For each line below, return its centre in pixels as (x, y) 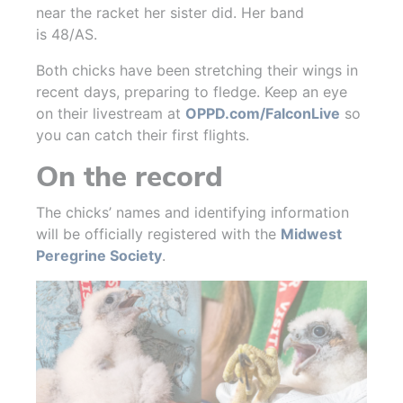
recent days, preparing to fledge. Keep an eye (192, 92)
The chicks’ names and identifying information (193, 213)
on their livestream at (111, 114)
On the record (130, 177)
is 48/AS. (69, 35)
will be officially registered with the (158, 234)
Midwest (311, 234)
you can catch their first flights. (143, 135)
